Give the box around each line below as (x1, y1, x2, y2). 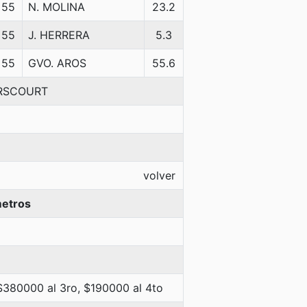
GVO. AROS (28, 56, 86, 70)
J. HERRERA (28, 28, 90, 42)
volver (143, 169, 175, 182)
